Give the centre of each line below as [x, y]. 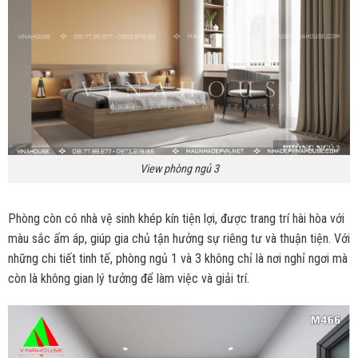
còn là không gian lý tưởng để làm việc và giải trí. [128, 278]
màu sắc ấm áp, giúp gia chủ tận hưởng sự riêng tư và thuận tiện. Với [179, 238]
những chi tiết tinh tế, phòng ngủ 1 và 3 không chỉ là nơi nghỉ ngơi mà [177, 258]
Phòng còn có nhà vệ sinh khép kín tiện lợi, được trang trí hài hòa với [176, 218]
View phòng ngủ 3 [179, 169]
